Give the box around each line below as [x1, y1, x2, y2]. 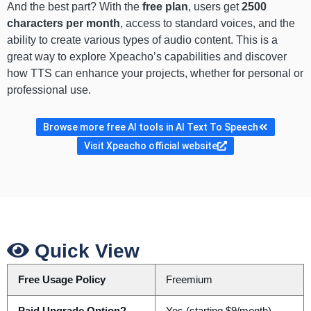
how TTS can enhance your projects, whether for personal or [7, 67, 303, 80]
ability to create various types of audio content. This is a [7, 34, 278, 47]
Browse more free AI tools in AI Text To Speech [43, 121, 258, 133]
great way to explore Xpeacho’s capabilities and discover [7, 51, 287, 63]
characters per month [7, 17, 120, 30]
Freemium [165, 274, 212, 286]
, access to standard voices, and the [120, 17, 295, 30]
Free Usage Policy [17, 274, 106, 286]
